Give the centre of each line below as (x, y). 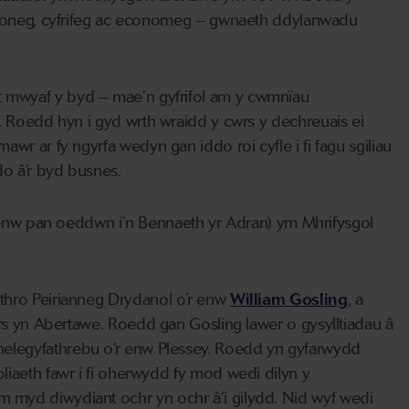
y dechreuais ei (309, 122)
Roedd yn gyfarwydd (285, 349)
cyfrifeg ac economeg (116, 21)
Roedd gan (148, 325)
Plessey (183, 349)
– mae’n (126, 97)
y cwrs (231, 122)
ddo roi (232, 147)
